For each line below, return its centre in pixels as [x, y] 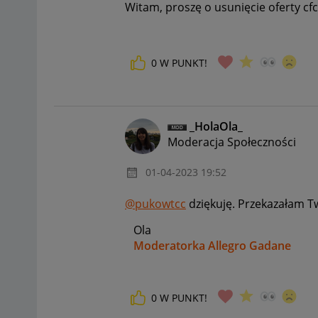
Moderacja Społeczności [232, 142]
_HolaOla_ [216, 126]
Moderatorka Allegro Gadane [212, 245]
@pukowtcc [155, 203]
